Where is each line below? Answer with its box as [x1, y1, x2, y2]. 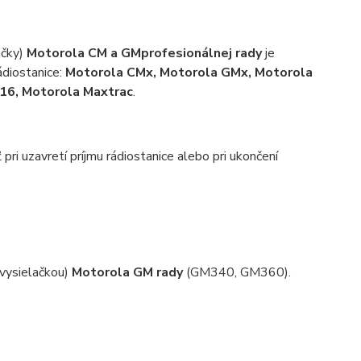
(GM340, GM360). [182, 263, 291, 281]
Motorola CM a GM [26, 44, 141, 62]
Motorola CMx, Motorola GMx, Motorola [64, 64, 313, 81]
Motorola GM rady [71, 263, 183, 281]
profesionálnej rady [140, 44, 265, 62]
